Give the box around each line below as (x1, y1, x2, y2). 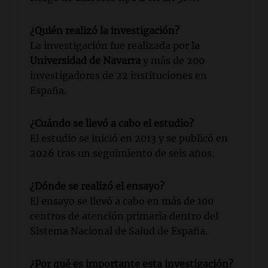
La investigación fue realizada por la (30, 39, 200, 52)
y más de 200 (141, 54, 205, 67)
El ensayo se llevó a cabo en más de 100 (30, 195, 214, 208)
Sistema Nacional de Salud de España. (30, 225, 208, 237)
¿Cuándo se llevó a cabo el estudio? (30, 117, 194, 130)
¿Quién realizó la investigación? (30, 25, 179, 37)
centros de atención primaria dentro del (30, 210, 218, 223)
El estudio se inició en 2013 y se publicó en (30, 132, 228, 145)
